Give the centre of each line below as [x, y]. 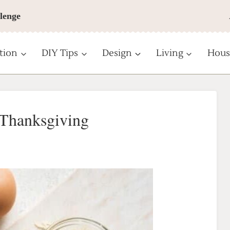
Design [117, 53]
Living [169, 53]
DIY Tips [60, 53]
